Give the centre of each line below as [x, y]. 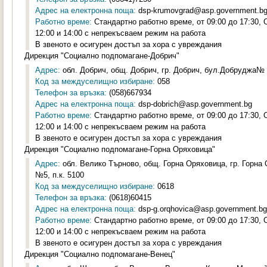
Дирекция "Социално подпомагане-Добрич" [102, 56]
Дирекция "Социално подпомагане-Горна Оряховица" [120, 149]
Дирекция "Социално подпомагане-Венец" [100, 254]
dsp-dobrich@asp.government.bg [194, 104]
